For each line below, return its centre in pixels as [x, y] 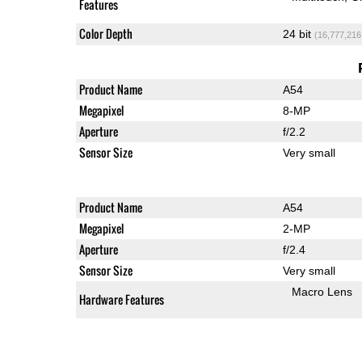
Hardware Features [121, 299]
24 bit [298, 34]
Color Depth [105, 33]
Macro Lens [322, 291]
